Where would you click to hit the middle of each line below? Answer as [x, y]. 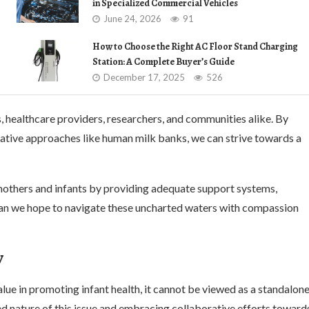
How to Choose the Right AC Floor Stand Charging [195, 47]
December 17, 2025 [144, 77]
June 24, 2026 [132, 19]
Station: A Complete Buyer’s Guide [163, 62]
